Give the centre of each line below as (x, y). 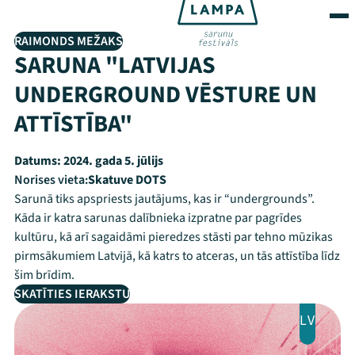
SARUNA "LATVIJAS (115, 65)
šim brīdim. (44, 275)
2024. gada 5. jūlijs (112, 161)
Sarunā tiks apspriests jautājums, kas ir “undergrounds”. (164, 199)
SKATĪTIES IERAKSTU (72, 294)
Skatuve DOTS (127, 180)
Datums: (38, 161)
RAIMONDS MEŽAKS (69, 41)
